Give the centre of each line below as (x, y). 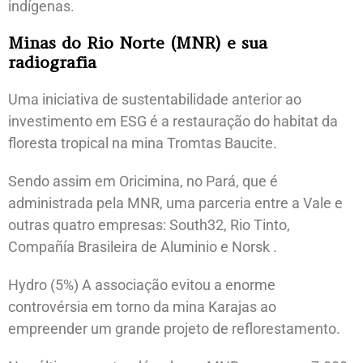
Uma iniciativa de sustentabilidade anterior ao (155, 99)
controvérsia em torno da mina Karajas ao (142, 306)
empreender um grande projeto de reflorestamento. (174, 328)
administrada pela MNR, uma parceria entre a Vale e (175, 203)
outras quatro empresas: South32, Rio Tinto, (149, 224)
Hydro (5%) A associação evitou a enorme (142, 284)
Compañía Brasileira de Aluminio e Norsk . (143, 246)
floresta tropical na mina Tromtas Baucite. (143, 143)
